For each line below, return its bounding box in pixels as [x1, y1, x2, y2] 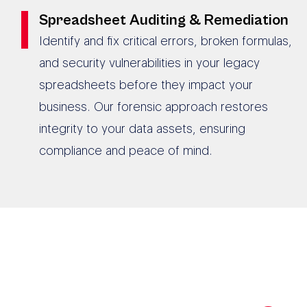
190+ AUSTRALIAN [15, 257, 260, 293]
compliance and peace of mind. [38, 143, 212, 158]
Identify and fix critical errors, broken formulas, [38, 33, 292, 48]
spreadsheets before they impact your [38, 77, 253, 92]
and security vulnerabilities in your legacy [38, 55, 260, 70]
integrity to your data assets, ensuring [38, 121, 245, 136]
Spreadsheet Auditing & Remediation [38, 11, 288, 29]
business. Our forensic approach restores [38, 99, 268, 114]
